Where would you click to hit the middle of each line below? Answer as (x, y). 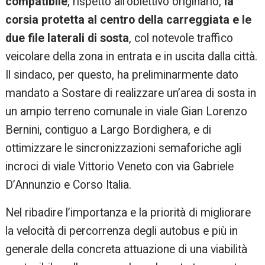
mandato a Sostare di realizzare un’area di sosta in (131, 93)
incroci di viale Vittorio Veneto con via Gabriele (120, 167)
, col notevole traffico (181, 38)
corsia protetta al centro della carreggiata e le (129, 20)
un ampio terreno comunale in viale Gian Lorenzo (127, 112)
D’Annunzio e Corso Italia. (69, 185)
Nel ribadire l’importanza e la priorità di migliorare (128, 213)
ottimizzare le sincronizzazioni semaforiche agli (124, 148)
